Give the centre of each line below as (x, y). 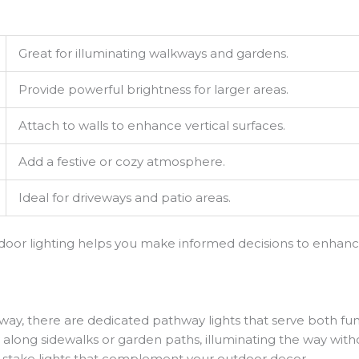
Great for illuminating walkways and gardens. (154, 53)
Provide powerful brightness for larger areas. (154, 89)
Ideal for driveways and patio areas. (125, 197)
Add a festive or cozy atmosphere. (122, 161)
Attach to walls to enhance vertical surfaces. (152, 125)
